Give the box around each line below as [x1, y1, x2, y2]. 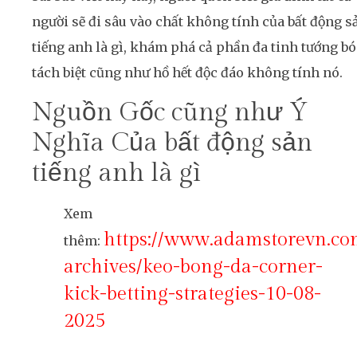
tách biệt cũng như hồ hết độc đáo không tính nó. [32, 65, 343, 81]
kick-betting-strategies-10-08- [64, 282, 321, 305]
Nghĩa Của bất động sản [32, 127, 312, 158]
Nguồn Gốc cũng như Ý [32, 96, 308, 127]
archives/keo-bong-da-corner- [64, 255, 323, 278]
